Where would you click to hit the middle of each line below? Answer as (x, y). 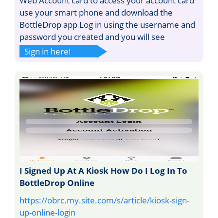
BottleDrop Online (57, 182)
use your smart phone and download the (96, 12)
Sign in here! (48, 51)
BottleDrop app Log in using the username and (107, 24)
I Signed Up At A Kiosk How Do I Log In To (103, 170)
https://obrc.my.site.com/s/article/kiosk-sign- (104, 200)
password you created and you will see (92, 36)
